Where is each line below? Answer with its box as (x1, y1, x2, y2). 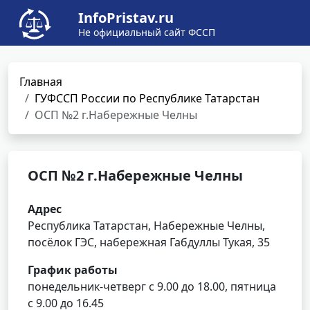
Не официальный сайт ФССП (78, 26, 215, 39)
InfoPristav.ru (78, 8, 174, 27)
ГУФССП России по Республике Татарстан (35, 91, 259, 106)
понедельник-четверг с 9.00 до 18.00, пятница (28, 279, 276, 294)
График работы (28, 262, 118, 277)
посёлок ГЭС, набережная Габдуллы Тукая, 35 (28, 235, 270, 250)
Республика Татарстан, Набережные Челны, (28, 218, 265, 233)
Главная (19, 74, 62, 89)
